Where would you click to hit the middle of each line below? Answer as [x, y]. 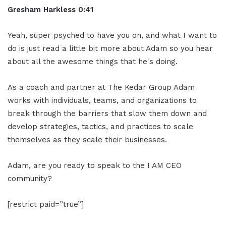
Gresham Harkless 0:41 [52, 9]
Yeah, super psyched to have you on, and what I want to [112, 35]
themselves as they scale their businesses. [87, 139]
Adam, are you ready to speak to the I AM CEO [95, 165]
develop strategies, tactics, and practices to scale [100, 126]
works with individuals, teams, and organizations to [102, 100]
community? [30, 178]
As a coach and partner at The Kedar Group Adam [101, 87]
